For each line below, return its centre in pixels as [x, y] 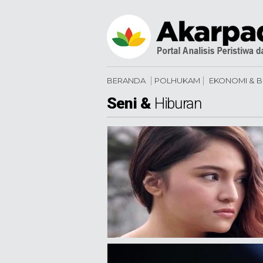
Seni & [129, 103]
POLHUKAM [177, 80]
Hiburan [178, 103]
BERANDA [126, 80]
